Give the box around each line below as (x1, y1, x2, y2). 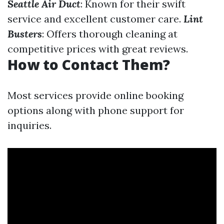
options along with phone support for (7, 104, 184, 116)
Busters (7, 27, 42, 40)
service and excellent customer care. (7, 12, 183, 25)
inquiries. (7, 119, 51, 131)
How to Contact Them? (7, 55, 170, 74)
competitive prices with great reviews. (7, 42, 188, 55)
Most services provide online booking (7, 89, 183, 101)
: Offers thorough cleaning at (42, 27, 177, 40)
